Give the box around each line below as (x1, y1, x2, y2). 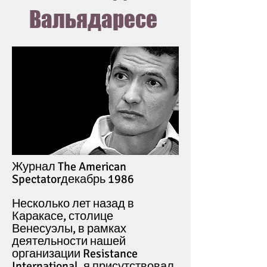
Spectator (12, 172, 61, 187)
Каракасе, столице (12, 209, 113, 223)
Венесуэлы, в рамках (12, 221, 126, 236)
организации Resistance (12, 246, 138, 261)
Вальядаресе (29, 6, 162, 33)
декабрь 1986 (61, 172, 134, 187)
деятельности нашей (12, 234, 126, 249)
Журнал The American (12, 159, 126, 174)
